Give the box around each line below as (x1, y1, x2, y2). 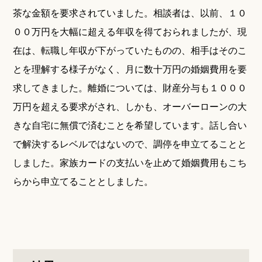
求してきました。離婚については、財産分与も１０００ (13, 81, 247, 94)
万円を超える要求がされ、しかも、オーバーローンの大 (13, 99, 247, 113)
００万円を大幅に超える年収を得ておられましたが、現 (13, 25, 247, 38)
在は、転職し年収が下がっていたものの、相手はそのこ (13, 43, 247, 57)
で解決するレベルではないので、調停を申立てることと (13, 137, 247, 150)
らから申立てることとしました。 (13, 174, 154, 188)
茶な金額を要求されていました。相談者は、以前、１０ (13, 6, 247, 19)
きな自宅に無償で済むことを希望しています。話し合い (13, 118, 247, 132)
